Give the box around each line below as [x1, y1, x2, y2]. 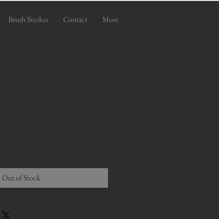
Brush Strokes [8, 14, 48, 24]
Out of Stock [2, 173, 41, 183]
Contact [63, 14, 88, 24]
